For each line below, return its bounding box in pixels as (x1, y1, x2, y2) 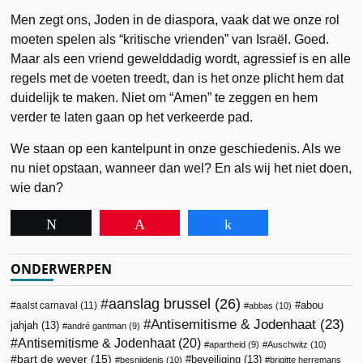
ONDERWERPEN (11, 259, 113, 278)
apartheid (209, 339, 246, 349)
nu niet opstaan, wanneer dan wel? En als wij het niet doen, (11, 160, 352, 175)
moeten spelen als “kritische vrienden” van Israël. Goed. (11, 32, 330, 46)
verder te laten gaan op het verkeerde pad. (11, 109, 254, 124)
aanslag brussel (109, 295, 211, 312)
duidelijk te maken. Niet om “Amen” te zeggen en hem (11, 90, 318, 105)
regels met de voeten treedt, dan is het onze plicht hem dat (11, 70, 344, 85)
